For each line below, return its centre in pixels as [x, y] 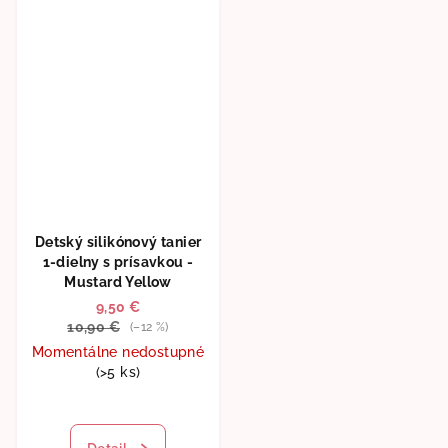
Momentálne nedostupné [118, 351]
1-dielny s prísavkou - [118, 261]
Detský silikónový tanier [118, 241]
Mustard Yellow [118, 281]
